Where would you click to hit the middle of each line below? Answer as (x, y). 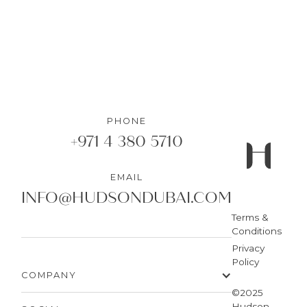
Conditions (257, 231)
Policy (245, 261)
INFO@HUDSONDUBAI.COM (126, 198)
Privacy (248, 248)
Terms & (250, 217)
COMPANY (49, 275)
